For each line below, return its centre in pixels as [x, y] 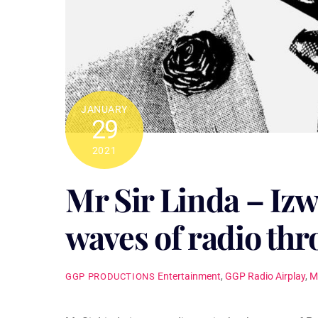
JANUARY [104, 110]
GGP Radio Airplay [265, 277]
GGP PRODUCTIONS [110, 277]
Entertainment [189, 277]
